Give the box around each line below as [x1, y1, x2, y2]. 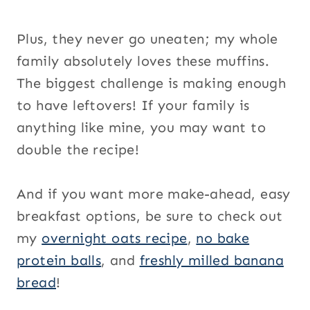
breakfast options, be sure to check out [17, 207, 283, 224]
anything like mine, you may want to [17, 118, 266, 136]
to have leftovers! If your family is [17, 96, 250, 113]
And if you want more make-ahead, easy [17, 185, 291, 202]
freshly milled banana [139, 251, 284, 268]
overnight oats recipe [42, 229, 188, 246]
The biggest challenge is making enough [17, 74, 286, 91]
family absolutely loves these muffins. [17, 52, 270, 69]
